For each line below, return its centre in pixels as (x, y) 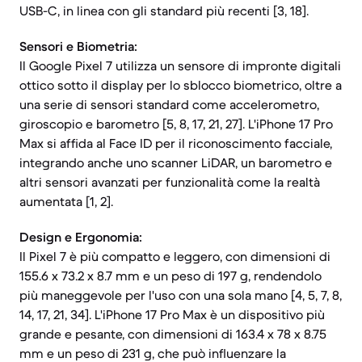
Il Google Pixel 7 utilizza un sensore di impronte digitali (180, 65)
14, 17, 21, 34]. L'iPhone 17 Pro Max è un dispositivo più (172, 314)
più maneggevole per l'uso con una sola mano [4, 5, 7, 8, (181, 295)
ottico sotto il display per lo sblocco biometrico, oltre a (181, 85)
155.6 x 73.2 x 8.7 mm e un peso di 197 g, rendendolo (170, 276)
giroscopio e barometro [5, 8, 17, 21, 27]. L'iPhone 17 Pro (176, 124)
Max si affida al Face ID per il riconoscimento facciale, (176, 143)
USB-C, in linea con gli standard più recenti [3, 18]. (164, 11)
